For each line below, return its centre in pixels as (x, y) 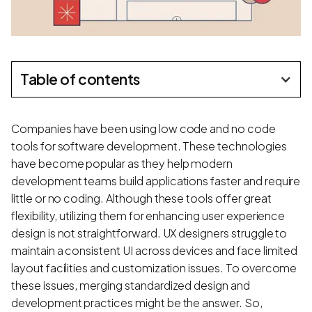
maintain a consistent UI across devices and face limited (155, 250)
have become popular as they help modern (122, 163)
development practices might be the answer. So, (137, 302)
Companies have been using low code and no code (143, 128)
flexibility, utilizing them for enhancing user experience (148, 215)
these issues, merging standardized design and (131, 285)
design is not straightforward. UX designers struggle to (149, 233)
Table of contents (80, 79)
